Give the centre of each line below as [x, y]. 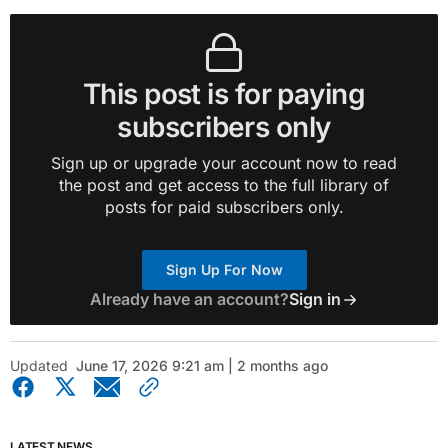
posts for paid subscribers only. [224, 207]
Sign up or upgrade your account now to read [224, 163]
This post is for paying [224, 94]
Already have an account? [189, 299]
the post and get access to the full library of [224, 185]
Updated [39, 365]
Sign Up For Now [224, 269]
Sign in [314, 299]
